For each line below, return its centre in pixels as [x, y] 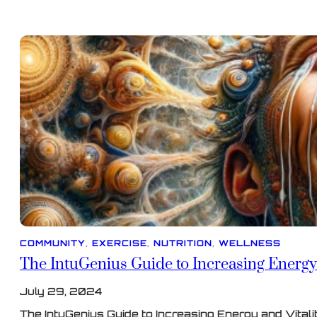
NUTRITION [183, 243]
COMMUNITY [53, 243]
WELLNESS [250, 243]
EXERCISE [120, 243]
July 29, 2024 [61, 292]
